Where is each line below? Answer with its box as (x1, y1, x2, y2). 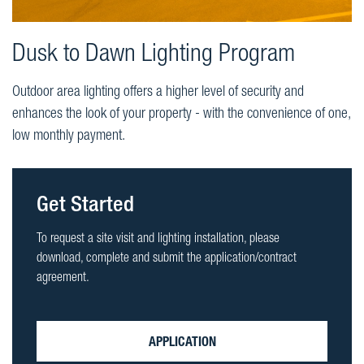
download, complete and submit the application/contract (37, 253, 297, 266)
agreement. (37, 272, 89, 286)
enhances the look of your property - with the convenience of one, (12, 107, 350, 123)
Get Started (37, 196, 134, 219)
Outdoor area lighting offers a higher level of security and (12, 85, 304, 101)
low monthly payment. (12, 129, 125, 145)
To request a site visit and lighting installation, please (37, 233, 279, 247)
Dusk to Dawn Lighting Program (12, 43, 295, 69)
